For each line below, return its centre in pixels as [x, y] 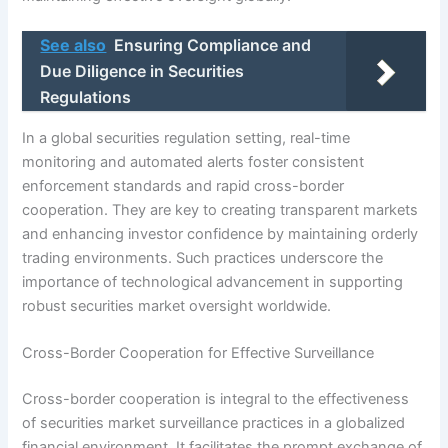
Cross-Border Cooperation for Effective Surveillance [198, 353]
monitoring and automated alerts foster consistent [193, 161]
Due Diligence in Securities [142, 71]
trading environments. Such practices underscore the [203, 257]
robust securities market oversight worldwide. [177, 305]
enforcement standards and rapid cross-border [183, 185]
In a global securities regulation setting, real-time [186, 137]
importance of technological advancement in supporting [213, 281]
